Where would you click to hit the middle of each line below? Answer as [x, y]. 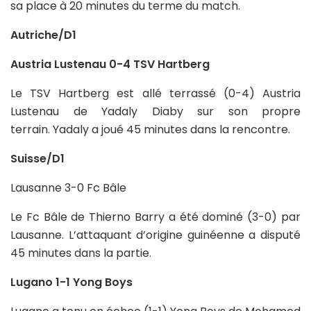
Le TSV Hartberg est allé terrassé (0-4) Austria [155, 93]
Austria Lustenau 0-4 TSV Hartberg [110, 64]
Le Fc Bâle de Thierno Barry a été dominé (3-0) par [155, 217]
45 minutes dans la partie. [81, 253]
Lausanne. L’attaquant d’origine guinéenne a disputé [155, 235]
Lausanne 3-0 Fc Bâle [68, 187]
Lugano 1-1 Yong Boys [72, 282]
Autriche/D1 [43, 35]
